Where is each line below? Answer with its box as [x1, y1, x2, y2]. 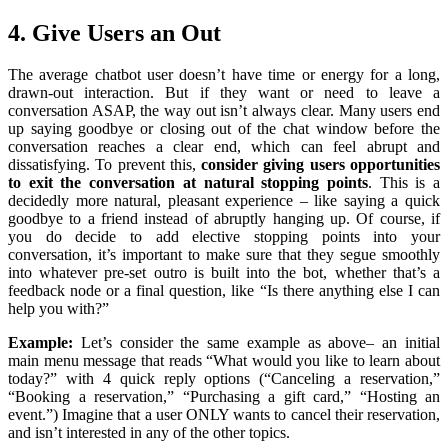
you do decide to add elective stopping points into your [8, 227, 440, 245]
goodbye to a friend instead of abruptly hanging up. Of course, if [8, 209, 440, 227]
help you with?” [8, 299, 113, 317]
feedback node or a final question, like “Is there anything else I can [8, 281, 440, 299]
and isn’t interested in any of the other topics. [8, 423, 294, 441]
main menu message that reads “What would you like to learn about [8, 351, 440, 369]
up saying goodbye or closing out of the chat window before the [8, 119, 440, 137]
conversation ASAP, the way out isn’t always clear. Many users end [8, 101, 440, 119]
